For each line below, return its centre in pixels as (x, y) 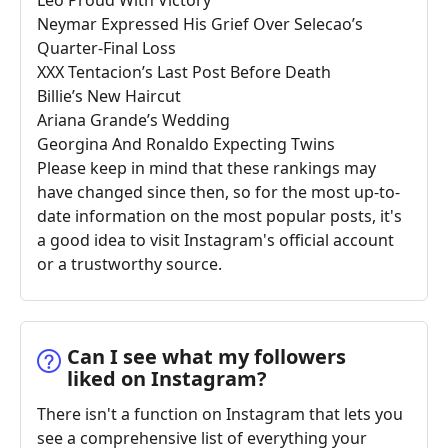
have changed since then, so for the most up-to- (218, 191)
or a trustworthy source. (129, 263)
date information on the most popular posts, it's (219, 215)
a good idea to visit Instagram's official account (215, 239)
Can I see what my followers (206, 356)
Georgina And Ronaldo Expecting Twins (186, 143)
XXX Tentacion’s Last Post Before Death (184, 71)
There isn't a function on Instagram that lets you (220, 413)
